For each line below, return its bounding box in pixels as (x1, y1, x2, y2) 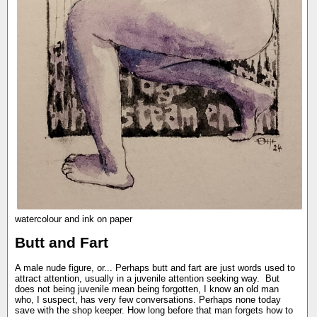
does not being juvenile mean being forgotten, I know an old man (15, 283, 279, 294)
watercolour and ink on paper (15, 214, 132, 225)
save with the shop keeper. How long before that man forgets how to (15, 304, 293, 316)
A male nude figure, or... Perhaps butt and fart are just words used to (15, 262, 295, 273)
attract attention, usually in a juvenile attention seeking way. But (15, 272, 279, 284)
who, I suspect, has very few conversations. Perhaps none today (15, 294, 281, 305)
